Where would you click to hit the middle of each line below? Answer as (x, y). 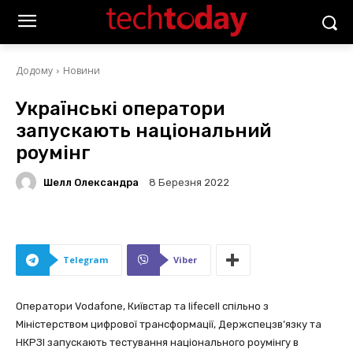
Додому (34, 71)
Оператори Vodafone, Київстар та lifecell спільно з (142, 306)
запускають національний (143, 131)
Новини (82, 71)
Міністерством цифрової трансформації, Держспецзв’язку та (169, 324)
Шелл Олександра (91, 182)
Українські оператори (120, 109)
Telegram (85, 260)
